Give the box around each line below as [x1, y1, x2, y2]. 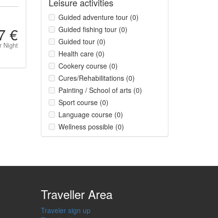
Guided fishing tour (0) [58, 24, 127, 34]
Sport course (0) [58, 97, 109, 107]
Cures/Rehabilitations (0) [58, 73, 135, 83]
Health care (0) [58, 49, 105, 58]
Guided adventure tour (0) [58, 12, 139, 22]
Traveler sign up [40, 205, 91, 215]
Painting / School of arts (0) [58, 85, 142, 95]
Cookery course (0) [58, 61, 118, 71]
